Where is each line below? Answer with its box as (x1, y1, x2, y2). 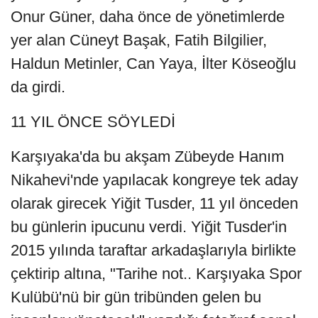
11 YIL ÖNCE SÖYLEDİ (11, 113, 175, 131)
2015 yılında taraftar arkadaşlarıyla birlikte (11, 241, 296, 260)
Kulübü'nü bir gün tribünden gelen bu (11, 288, 261, 307)
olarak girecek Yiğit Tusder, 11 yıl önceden (11, 194, 298, 213)
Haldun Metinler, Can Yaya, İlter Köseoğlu (11, 55, 296, 73)
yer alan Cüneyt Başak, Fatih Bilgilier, (11, 31, 267, 50)
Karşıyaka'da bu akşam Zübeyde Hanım (11, 148, 284, 166)
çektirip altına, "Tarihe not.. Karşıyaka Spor (11, 265, 302, 283)
